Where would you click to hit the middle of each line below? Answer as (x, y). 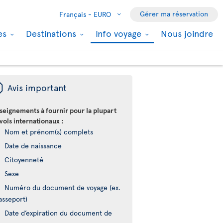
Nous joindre (187, 33)
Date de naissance (33, 146)
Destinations (52, 33)
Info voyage (120, 33)
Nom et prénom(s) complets (49, 132)
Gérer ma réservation (174, 14)
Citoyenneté (24, 160)
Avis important (37, 87)
